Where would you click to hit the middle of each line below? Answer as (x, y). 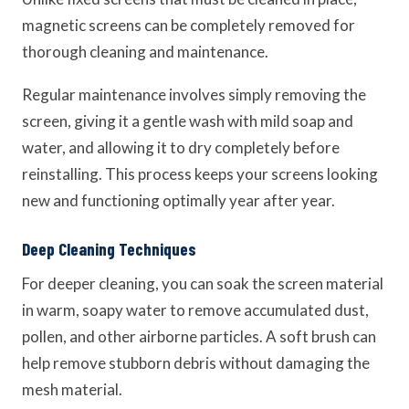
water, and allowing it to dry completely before (181, 147)
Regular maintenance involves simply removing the (194, 94)
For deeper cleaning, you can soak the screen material (203, 283)
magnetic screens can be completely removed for (189, 25)
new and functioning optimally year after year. (178, 200)
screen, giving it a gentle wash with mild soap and (188, 121)
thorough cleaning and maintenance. (145, 52)
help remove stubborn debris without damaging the (196, 363)
